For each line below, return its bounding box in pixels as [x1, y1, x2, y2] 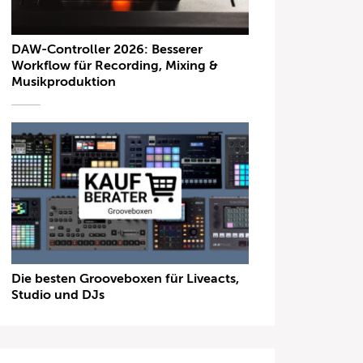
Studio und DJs [11, 288, 105, 303]
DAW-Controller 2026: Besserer [11, 41, 203, 57]
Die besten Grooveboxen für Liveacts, [11, 271, 240, 287]
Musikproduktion [11, 74, 117, 89]
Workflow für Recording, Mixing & [11, 58, 219, 73]
